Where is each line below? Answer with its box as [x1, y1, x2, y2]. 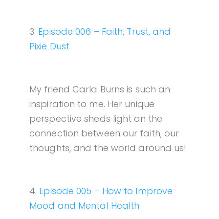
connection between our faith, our [29, 127, 179, 140]
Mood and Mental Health [29, 199, 140, 212]
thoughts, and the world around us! [29, 142, 187, 154]
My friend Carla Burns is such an [29, 83, 171, 96]
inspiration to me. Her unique [29, 98, 154, 110]
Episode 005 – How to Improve [39, 185, 173, 197]
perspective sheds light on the [29, 112, 163, 125]
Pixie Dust [29, 40, 69, 53]
